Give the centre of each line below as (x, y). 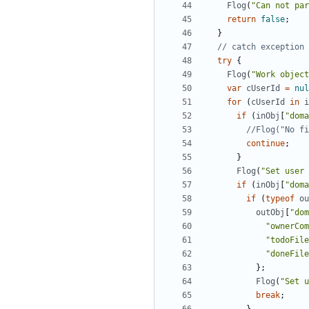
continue (266, 144)
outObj (270, 213)
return (241, 20)
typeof (280, 199)
